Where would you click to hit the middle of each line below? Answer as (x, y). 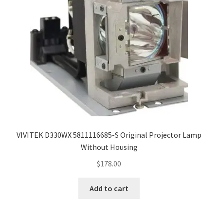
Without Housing (109, 147)
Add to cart (109, 188)
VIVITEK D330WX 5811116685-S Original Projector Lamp (109, 135)
